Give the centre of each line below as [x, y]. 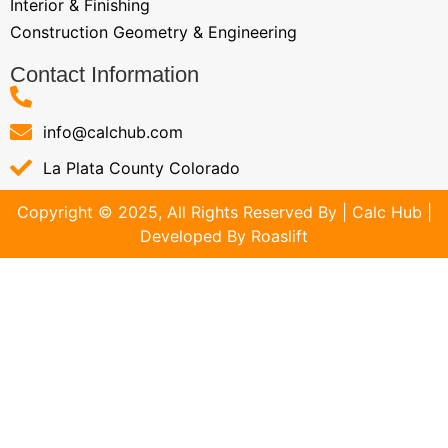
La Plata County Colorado [141, 167]
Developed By [193, 235]
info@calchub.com [112, 131]
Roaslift [277, 235]
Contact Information [104, 74]
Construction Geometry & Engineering [153, 31]
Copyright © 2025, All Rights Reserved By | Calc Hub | [224, 211]
